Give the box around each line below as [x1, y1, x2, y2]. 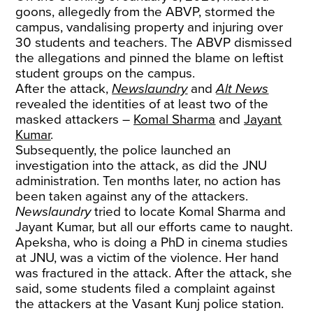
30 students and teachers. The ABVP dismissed [15, 35, 293, 50]
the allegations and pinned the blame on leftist [15, 50, 284, 66]
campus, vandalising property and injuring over [15, 20, 284, 35]
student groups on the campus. [15, 66, 196, 81]
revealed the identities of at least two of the [15, 96, 269, 112]
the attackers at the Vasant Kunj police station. [15, 296, 284, 312]
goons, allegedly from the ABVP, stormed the [15, 4, 276, 20]
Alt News [216, 81, 269, 96]
